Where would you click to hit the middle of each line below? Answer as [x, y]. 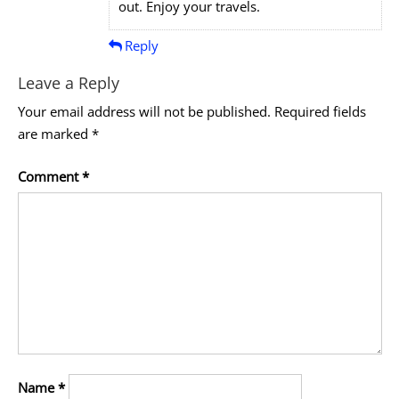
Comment [49, 176]
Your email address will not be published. [144, 112]
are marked [54, 134]
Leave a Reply [68, 83]
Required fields [320, 112]
